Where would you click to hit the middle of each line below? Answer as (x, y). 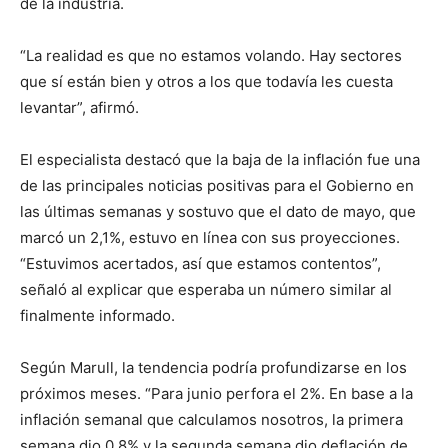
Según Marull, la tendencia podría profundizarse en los (213, 367)
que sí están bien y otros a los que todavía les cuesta (206, 81)
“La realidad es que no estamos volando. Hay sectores (211, 55)
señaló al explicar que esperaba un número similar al (206, 289)
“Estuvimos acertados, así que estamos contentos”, (200, 263)
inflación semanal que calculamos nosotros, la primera (211, 419)
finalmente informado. (97, 315)
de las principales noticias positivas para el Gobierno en (217, 185)
